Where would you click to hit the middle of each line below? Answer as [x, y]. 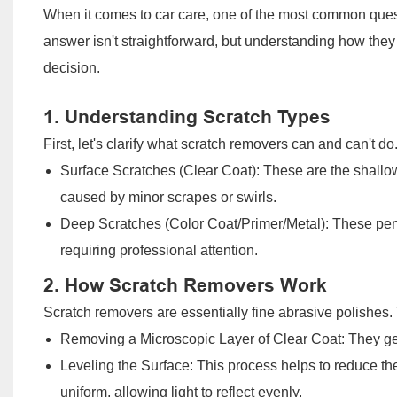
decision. [71, 67]
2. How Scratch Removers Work [185, 285]
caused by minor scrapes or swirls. [168, 197]
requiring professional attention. [159, 250]
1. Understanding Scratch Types [187, 117]
